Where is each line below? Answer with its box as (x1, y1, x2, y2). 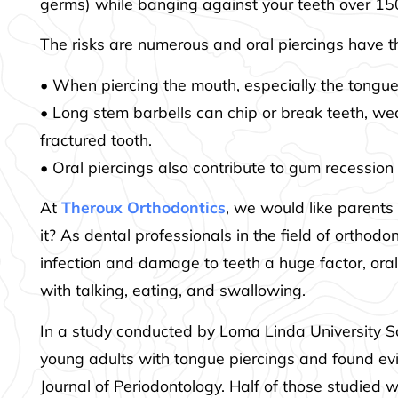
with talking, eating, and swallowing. (40, 280, 306, 300)
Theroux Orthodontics (61, 197, 227, 218)
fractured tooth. (40, 129, 153, 149)
